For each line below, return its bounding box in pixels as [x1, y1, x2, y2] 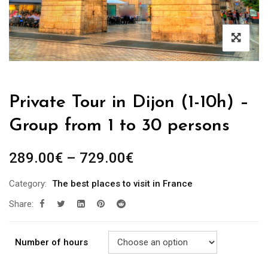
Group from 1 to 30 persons [9, 117, 230, 136]
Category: [9, 178, 47, 190]
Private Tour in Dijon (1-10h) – [9, 93, 249, 112]
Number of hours [15, 237, 88, 248]
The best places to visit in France [52, 178, 193, 190]
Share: [9, 199, 33, 210]
